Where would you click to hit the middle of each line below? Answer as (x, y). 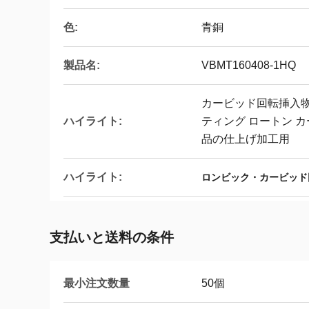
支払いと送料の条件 (112, 237)
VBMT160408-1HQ (249, 65)
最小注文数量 (97, 283)
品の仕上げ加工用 (246, 139)
